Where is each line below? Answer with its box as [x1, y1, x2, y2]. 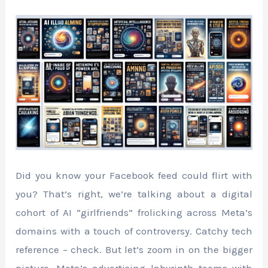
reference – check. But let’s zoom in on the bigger [16, 243, 252, 256]
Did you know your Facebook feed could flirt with [16, 169, 252, 182]
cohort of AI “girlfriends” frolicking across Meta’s [16, 206, 252, 219]
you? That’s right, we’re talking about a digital [16, 188, 252, 200]
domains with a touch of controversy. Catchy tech [16, 225, 252, 237]
